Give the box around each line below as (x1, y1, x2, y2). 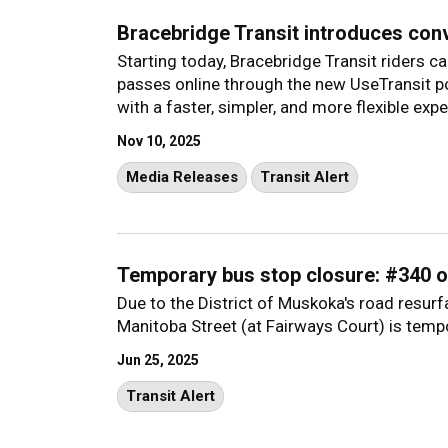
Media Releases (126, 167, 238, 186)
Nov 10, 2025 (117, 132, 201, 149)
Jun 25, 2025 (117, 351, 199, 368)
